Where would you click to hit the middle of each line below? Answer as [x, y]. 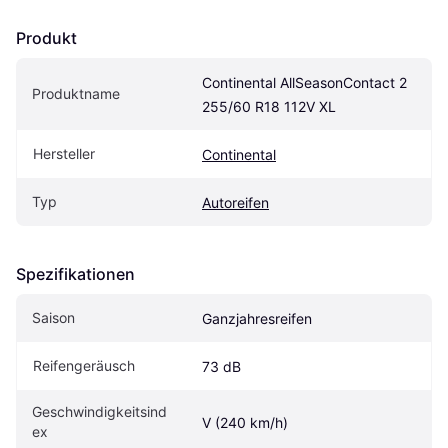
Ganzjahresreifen [257, 319]
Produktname [76, 94]
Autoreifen [235, 203]
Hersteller [64, 154]
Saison [53, 318]
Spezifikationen [75, 274]
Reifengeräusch [84, 366]
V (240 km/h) [245, 423]
